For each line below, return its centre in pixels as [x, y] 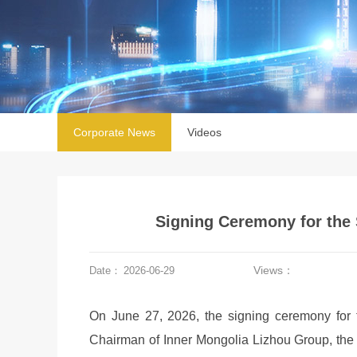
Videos [204, 132]
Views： [274, 270]
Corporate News [114, 132]
